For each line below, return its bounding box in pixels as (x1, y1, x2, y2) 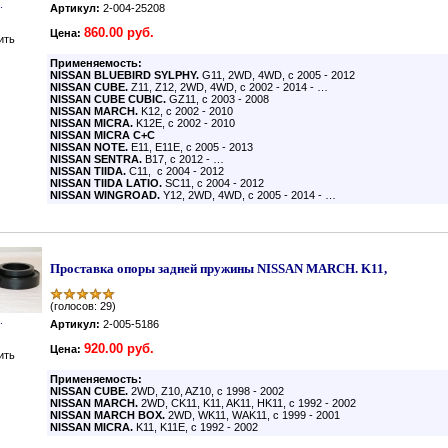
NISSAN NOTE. (50, 141, 128, 153)
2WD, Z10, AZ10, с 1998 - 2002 (131, 385, 284, 397)
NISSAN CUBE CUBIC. (50, 93, 169, 105)
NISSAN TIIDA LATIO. (50, 177, 162, 189)
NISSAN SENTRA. (50, 153, 142, 165)
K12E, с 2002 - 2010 (133, 117, 235, 129)
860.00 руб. (84, 25, 154, 40)
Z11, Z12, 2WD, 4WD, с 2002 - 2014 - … (131, 81, 328, 93)
